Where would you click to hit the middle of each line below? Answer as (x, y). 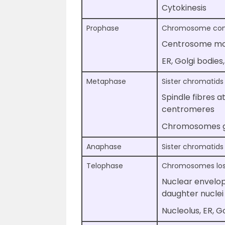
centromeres (188, 109)
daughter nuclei (193, 194)
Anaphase (104, 147)
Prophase (103, 28)
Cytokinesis (184, 8)
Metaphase (106, 82)
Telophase (105, 166)
